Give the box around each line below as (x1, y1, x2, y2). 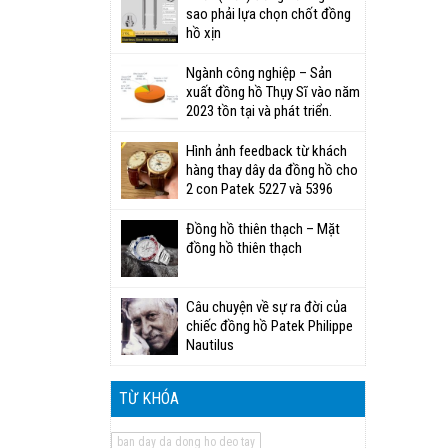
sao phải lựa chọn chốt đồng (186, 5, 351, 23)
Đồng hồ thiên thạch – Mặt (186, 220, 340, 238)
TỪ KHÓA (119, 389, 179, 408)
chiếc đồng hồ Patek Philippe (186, 317, 353, 335)
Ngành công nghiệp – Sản (186, 64, 332, 82)
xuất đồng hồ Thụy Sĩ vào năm (186, 83, 360, 101)
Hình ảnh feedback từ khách (186, 142, 347, 160)
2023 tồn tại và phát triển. (186, 102, 332, 120)
